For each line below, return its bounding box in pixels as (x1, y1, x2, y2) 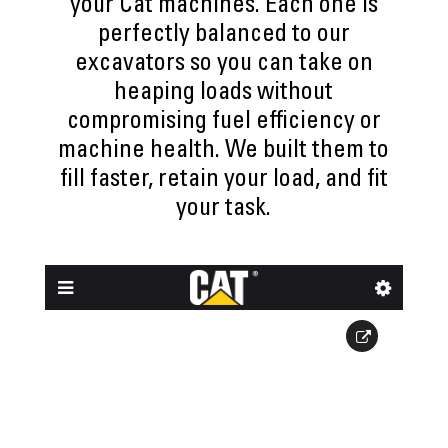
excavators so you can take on (74, 53, 373, 77)
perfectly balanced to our (97, 24, 350, 48)
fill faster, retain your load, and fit (59, 169, 388, 193)
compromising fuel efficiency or (66, 111, 381, 135)
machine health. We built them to (58, 140, 390, 164)
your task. (176, 198, 272, 222)
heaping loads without (114, 82, 334, 106)
